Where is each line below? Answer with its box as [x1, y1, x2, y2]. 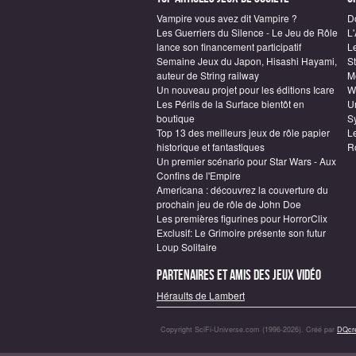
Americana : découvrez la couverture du [157, 182, 328, 196]
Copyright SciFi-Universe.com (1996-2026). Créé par [161, 323, 337, 335]
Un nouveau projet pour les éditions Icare [157, 82, 335, 96]
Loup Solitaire [157, 239, 217, 253]
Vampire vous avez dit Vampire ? [157, 10, 297, 25]
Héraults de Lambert [157, 288, 245, 302]
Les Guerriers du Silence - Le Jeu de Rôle [157, 25, 338, 39]
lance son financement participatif [157, 39, 301, 53]
